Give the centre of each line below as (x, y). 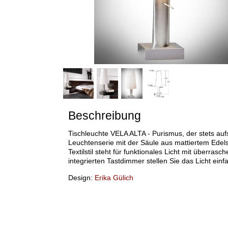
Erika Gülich (114, 177)
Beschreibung (104, 116)
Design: (81, 177)
